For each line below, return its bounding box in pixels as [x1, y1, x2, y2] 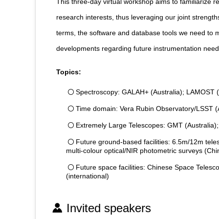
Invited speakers [66, 201, 151, 215]
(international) [66, 172, 109, 180]
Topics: [56, 68, 81, 76]
